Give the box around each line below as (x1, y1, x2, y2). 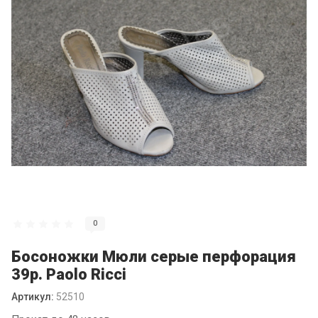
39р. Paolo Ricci (11, 265, 126, 283)
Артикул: (11, 291, 54, 302)
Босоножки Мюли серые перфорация (11, 248, 296, 265)
